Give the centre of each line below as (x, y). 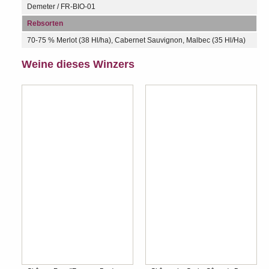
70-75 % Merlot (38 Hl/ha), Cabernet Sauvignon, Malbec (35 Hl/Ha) (136, 40)
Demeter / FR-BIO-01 (61, 6)
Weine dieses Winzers (78, 64)
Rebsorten (45, 23)
